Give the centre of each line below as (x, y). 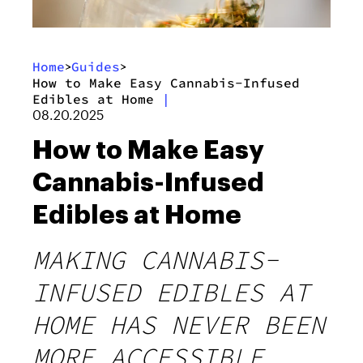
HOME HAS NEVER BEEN (179, 325)
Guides (96, 66)
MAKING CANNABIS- (156, 260)
